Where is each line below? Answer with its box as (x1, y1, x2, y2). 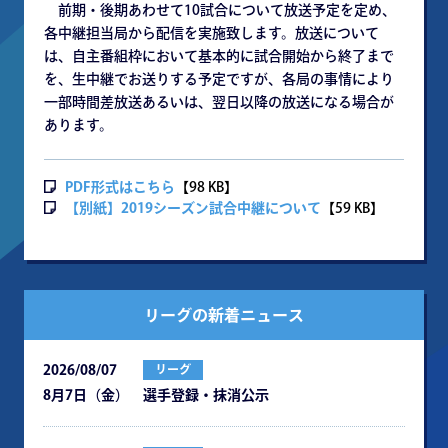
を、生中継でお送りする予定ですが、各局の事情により (44, 72, 394, 86)
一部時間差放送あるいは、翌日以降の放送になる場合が (44, 95, 394, 109)
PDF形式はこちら (65, 180, 175, 194)
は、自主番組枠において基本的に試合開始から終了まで (44, 49, 394, 63)
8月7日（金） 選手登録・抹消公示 (43, 388, 269, 402)
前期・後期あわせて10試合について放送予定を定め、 (44, 3, 396, 17)
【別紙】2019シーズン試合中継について (65, 201, 321, 215)
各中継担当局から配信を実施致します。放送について (44, 26, 379, 40)
